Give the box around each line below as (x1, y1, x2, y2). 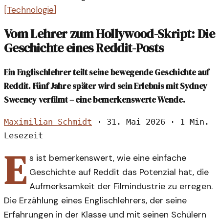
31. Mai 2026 (107, 117, 165, 127)
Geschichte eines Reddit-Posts (4, 40, 164, 57)
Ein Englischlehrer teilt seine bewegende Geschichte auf (4, 66, 210, 79)
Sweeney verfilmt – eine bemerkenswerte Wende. (4, 94, 185, 106)
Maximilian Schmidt (4, 117, 92, 127)
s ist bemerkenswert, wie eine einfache (29, 152, 186, 164)
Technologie (7, 4, 54, 15)
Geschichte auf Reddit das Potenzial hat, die (29, 166, 209, 178)
